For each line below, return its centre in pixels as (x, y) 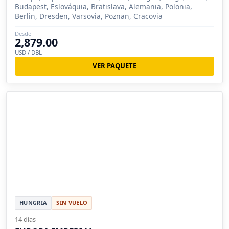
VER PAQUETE (114, 66)
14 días (25, 219)
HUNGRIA (33, 203)
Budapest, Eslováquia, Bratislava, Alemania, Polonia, (104, 7)
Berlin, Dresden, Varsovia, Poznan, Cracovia (89, 16)
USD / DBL (28, 53)
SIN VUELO (72, 203)
